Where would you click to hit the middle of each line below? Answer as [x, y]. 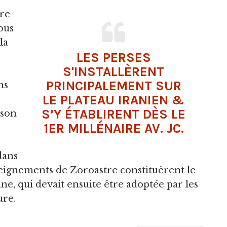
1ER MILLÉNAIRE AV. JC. [113, 128]
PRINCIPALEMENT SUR [113, 86]
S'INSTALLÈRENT [113, 71]
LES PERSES [113, 57]
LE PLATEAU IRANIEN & [113, 100]
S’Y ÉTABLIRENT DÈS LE [113, 114]
